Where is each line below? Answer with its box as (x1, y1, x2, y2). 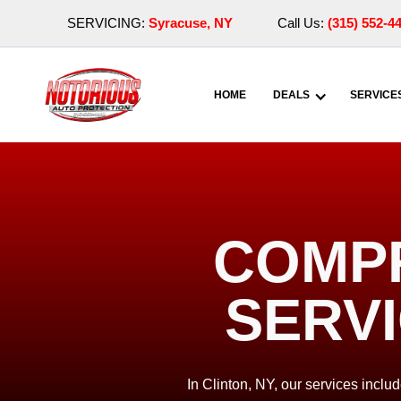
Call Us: (277, 15, 328, 30)
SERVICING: (67, 15, 149, 30)
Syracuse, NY (149, 15, 233, 30)
